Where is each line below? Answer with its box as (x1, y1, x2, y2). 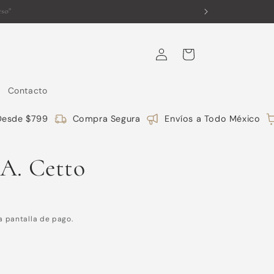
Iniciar (147, 40, 173, 51)
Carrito (172, 48, 203, 59)
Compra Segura (64, 113, 133, 124)
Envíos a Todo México (157, 113, 253, 124)
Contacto (7, 85, 48, 96)
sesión (147, 55, 175, 67)
